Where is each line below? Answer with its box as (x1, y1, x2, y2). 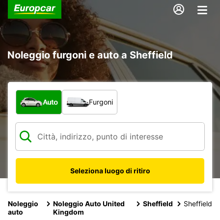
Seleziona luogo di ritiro (70, 166, 150, 175)
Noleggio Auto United (53, 199, 125, 208)
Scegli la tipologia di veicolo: (15, 89, 122, 100)
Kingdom (53, 207, 84, 216)
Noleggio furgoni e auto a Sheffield (7, 49, 173, 61)
